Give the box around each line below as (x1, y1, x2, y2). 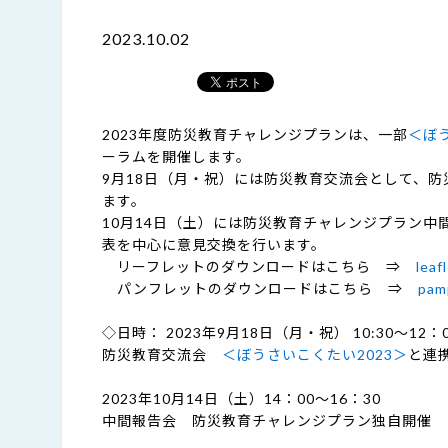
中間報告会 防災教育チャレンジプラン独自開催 (102, 412, 432, 429)
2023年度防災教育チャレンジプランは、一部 (102, 126, 408, 143)
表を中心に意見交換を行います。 (102, 236, 326, 253)
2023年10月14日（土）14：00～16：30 (102, 390, 381, 407)
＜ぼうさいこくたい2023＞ (222, 346, 408, 363)
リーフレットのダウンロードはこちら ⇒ (102, 258, 416, 275)
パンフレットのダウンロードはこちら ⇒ (102, 280, 418, 297)
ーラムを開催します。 (102, 148, 251, 165)
